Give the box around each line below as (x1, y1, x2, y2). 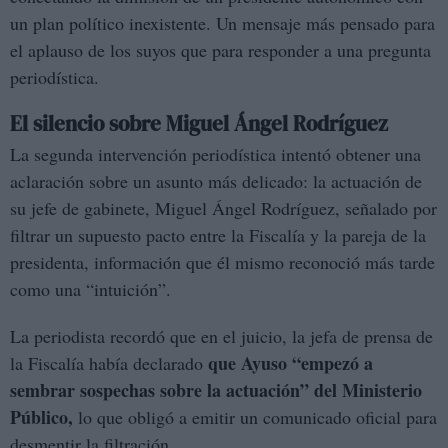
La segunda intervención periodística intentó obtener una (10, 142, 421, 167)
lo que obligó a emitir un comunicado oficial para (73, 405, 437, 430)
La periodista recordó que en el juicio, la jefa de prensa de (10, 324, 433, 349)
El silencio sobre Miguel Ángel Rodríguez (10, 109, 388, 139)
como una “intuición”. (10, 277, 171, 302)
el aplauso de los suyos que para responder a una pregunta (10, 38, 431, 63)
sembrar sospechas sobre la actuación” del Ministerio (10, 377, 422, 404)
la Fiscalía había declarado (10, 351, 203, 376)
